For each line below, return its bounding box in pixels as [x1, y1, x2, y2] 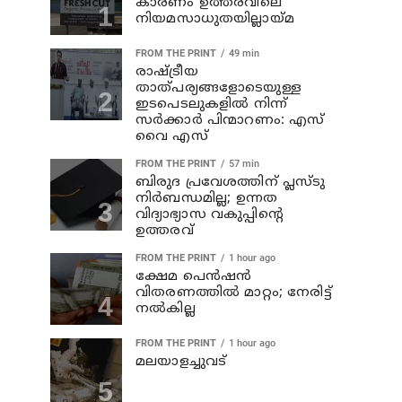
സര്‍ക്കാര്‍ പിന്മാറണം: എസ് [135, 112, 325, 129]
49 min [229, 48, 259, 59]
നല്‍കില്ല [135, 301, 196, 318]
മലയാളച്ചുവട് [135, 354, 227, 371]
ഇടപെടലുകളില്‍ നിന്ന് [135, 96, 288, 113]
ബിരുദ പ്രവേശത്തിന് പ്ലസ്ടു [135, 174, 326, 191]
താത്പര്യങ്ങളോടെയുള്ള [135, 80, 301, 97]
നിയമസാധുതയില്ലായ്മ [135, 11, 294, 28]
